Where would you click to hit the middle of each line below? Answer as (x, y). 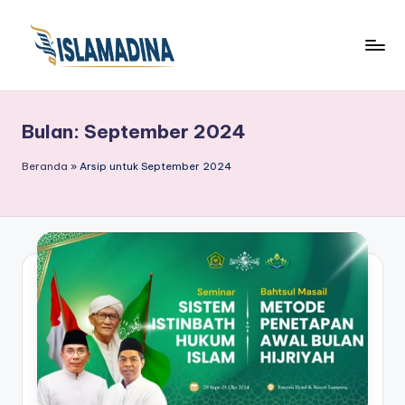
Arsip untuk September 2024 (155, 166)
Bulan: (53, 131)
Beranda (45, 166)
